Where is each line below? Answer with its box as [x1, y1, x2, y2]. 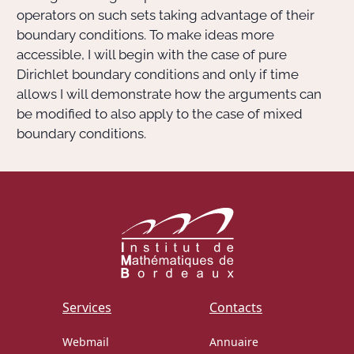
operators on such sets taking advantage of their [17, 7, 314, 23]
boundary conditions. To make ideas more [17, 27, 274, 43]
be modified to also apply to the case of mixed [17, 106, 303, 122]
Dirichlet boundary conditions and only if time [17, 66, 299, 82]
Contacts [209, 298, 262, 316]
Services [62, 298, 111, 316]
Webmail [62, 333, 109, 349]
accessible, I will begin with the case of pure [17, 47, 287, 62]
